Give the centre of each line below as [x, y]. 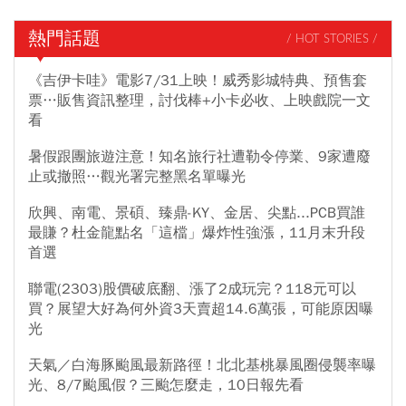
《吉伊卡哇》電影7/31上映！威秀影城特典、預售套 [198, 81]
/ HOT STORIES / [332, 39]
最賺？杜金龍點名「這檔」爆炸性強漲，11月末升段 [197, 233]
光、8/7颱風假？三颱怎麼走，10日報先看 [166, 386]
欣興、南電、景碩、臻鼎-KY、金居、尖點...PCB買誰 [197, 213]
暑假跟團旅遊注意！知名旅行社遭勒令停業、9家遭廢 [199, 157]
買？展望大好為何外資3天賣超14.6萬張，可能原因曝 [201, 309]
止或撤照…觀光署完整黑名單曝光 [137, 177]
